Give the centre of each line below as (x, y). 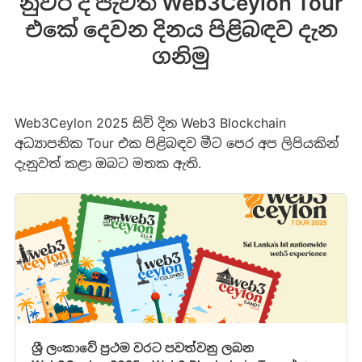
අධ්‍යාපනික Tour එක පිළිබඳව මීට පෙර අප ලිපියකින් (176, 143)
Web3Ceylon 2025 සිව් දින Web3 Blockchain (150, 122)
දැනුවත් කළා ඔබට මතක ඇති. (107, 163)
